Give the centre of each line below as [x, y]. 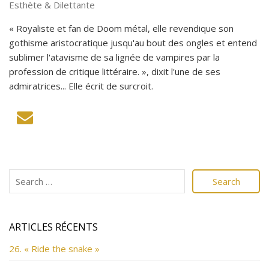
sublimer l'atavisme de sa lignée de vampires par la [114, 57]
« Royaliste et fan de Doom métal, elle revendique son [121, 28]
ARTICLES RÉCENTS [53, 227]
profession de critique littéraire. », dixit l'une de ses [115, 71]
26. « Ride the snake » [54, 248]
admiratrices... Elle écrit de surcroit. [81, 86]
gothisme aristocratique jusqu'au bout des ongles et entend [133, 42]
